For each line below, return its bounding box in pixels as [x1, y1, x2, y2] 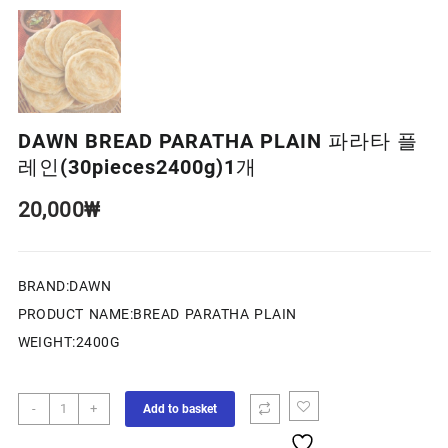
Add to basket [142, 402, 217, 417]
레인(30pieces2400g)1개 [17, 155, 257, 180]
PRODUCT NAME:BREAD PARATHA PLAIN [17, 306, 297, 323]
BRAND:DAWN [17, 278, 112, 295]
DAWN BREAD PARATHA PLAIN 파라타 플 [17, 129, 418, 154]
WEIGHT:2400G [17, 334, 121, 351]
